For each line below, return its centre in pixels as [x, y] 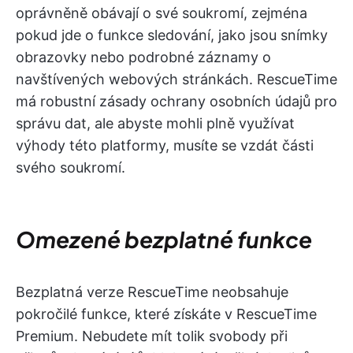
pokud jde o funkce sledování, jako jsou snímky [172, 35]
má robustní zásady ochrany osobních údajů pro [176, 101]
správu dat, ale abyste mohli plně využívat [155, 123]
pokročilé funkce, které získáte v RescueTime [166, 314]
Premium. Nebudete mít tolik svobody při [152, 336]
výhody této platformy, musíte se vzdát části [165, 145]
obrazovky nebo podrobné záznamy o [143, 57]
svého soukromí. [71, 167]
